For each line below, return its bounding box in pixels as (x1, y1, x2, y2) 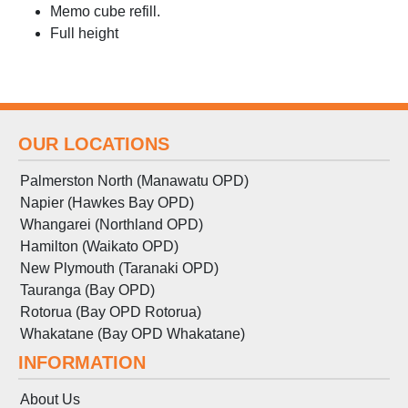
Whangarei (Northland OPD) (20, 216, 203, 232)
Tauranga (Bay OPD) (20, 281, 155, 298)
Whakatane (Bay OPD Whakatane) (20, 325, 245, 342)
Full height (50, 25, 118, 41)
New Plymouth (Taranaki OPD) (20, 260, 219, 276)
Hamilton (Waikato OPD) (20, 238, 178, 254)
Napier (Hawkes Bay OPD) (20, 194, 194, 210)
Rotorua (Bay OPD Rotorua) (20, 303, 201, 320)
